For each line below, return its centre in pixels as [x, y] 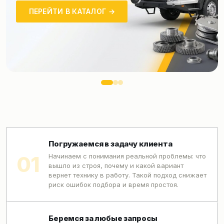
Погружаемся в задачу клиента [110, 144]
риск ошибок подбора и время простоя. [113, 184]
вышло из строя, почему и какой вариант [116, 165]
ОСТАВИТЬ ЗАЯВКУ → [69, 6]
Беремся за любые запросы [103, 218]
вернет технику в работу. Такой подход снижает [127, 175]
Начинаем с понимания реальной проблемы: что [127, 156]
